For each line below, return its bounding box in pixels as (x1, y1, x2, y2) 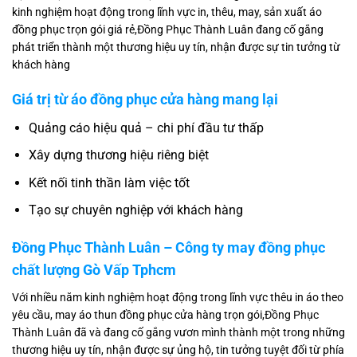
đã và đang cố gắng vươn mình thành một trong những (72, 326, 345, 339)
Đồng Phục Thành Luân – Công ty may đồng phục (12, 239, 325, 257)
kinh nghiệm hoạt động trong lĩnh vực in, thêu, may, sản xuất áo (12, 6, 322, 19)
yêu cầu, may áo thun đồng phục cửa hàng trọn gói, (12, 308, 265, 322)
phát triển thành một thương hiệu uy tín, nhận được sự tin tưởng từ (12, 41, 340, 54)
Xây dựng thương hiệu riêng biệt (28, 147, 209, 163)
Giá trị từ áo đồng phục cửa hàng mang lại (12, 90, 278, 108)
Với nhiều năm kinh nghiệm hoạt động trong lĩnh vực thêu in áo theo (12, 291, 343, 304)
